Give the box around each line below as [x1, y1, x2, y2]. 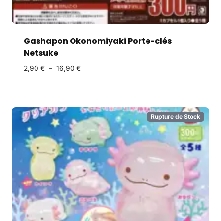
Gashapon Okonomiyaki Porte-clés [24, 36, 172, 47]
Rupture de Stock [151, 113, 200, 121]
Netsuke [24, 47, 58, 59]
